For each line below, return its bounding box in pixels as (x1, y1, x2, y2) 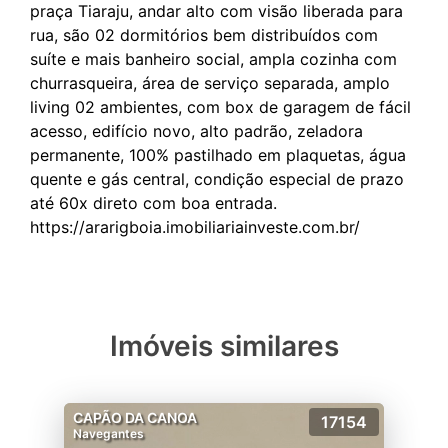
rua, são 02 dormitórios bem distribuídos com (30, 25, 378, 45)
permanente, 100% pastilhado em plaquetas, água (30, 145, 406, 165)
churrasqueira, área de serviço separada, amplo (30, 73, 390, 93)
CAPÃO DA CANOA (73, 409, 197, 426)
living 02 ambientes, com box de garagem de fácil (30, 97, 411, 117)
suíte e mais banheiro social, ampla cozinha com (30, 49, 397, 69)
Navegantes (73, 426, 144, 441)
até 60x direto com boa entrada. (30, 193, 277, 213)
